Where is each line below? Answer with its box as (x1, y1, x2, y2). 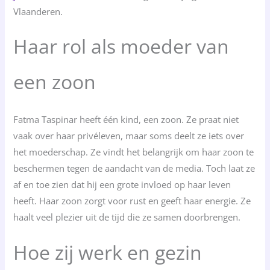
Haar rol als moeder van (13, 33, 230, 60)
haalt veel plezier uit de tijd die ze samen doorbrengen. (13, 211, 241, 224)
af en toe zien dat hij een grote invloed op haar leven (13, 178, 231, 191)
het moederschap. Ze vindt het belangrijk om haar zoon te (13, 146, 254, 159)
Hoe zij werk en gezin (13, 239, 202, 265)
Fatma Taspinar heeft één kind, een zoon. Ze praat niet (13, 113, 239, 126)
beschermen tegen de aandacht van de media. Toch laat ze (13, 162, 256, 175)
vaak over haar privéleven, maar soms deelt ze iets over (13, 130, 245, 142)
